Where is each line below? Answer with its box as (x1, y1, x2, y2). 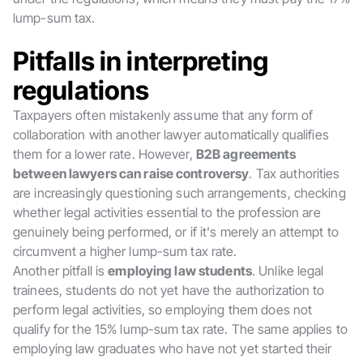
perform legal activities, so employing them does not (13, 301, 313, 318)
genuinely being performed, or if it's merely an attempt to (13, 224, 339, 240)
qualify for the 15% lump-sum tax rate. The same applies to (13, 321, 348, 337)
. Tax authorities (249, 165, 340, 181)
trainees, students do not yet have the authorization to (13, 282, 325, 298)
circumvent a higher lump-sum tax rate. (13, 243, 237, 259)
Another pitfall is (13, 263, 109, 279)
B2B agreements (195, 146, 297, 162)
